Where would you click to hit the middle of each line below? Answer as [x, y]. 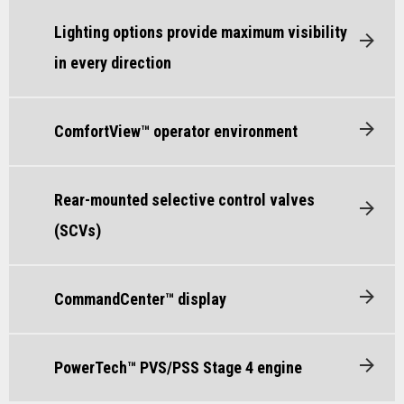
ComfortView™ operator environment [176, 131]
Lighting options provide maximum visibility [201, 32]
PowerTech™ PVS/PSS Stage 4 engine [178, 367]
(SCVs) [78, 230]
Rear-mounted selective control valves [184, 199]
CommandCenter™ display [140, 298]
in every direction [113, 62]
